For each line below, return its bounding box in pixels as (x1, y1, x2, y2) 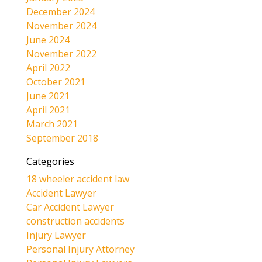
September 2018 (26, 132, 98, 145)
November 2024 (26, 19, 96, 33)
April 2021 (26, 104, 70, 117)
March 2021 (26, 118, 78, 131)
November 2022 (26, 47, 96, 61)
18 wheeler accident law (26, 173, 129, 186)
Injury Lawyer (26, 229, 86, 242)
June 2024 (26, 33, 70, 47)
